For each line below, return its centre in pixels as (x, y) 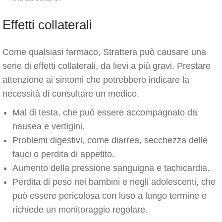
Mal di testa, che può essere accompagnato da (105, 112)
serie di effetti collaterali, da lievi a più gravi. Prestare (107, 66)
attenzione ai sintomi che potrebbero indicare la (96, 80)
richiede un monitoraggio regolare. (80, 210)
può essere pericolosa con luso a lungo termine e (110, 196)
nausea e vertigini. (49, 126)
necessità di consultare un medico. (71, 94)
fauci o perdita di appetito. (63, 154)
